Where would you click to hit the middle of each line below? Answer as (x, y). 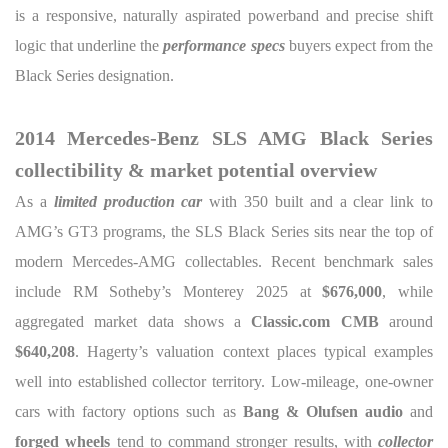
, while (408, 291)
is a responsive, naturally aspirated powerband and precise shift (224, 15)
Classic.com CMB (315, 321)
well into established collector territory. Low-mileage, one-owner (224, 381)
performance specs (224, 45)
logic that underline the (89, 45)
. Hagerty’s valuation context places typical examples (254, 351)
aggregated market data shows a (133, 321)
